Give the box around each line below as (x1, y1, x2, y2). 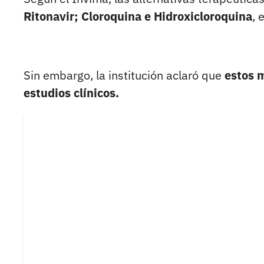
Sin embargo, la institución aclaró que (24, 67, 225, 84)
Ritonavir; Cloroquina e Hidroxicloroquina (24, 8, 252, 25)
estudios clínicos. (24, 85, 119, 101)
